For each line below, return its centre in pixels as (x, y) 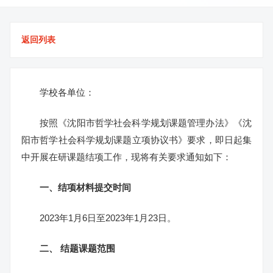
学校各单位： (67, 92)
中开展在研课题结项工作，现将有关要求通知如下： (126, 157)
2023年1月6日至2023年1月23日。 (108, 218)
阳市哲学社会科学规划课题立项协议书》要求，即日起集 (136, 140)
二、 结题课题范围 (77, 248)
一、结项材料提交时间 (85, 187)
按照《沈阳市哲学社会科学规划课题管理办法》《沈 (146, 123)
